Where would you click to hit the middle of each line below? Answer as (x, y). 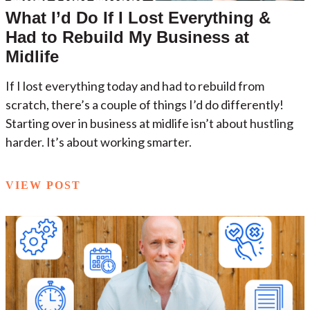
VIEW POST (43, 185)
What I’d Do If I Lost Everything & (138, 17)
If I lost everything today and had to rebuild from (135, 85)
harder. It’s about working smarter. (99, 142)
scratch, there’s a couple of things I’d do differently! (145, 104)
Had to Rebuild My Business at (127, 37)
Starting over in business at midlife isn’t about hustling (149, 123)
